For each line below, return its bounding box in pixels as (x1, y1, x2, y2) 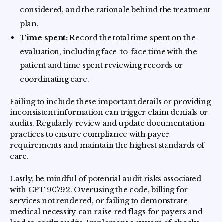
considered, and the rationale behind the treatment (20, 5, 211, 14)
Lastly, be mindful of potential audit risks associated (10, 174, 201, 183)
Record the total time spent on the (67, 33, 196, 42)
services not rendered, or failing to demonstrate (10, 196, 188, 205)
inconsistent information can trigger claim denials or (10, 108, 208, 117)
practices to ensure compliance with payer (10, 129, 169, 139)
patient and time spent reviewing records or (20, 60, 183, 70)
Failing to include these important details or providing (10, 97, 211, 106)
